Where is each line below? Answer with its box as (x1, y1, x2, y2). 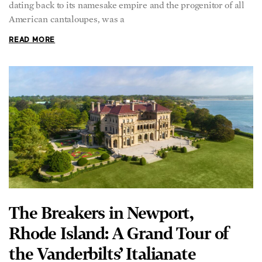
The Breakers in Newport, (9, 202, 194, 222)
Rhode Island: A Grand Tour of (9, 223, 230, 243)
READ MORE (9, 36, 56, 44)
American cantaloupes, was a (9, 13, 125, 25)
